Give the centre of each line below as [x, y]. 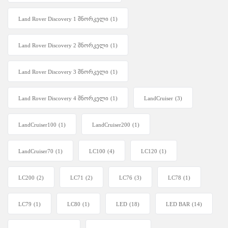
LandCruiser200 [111, 125]
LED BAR [178, 204]
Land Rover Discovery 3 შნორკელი [63, 72]
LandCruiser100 [37, 125]
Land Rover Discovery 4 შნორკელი [63, 98]
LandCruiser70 [36, 151]
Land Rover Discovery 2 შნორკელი [63, 46]
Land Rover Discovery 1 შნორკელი [63, 19]
